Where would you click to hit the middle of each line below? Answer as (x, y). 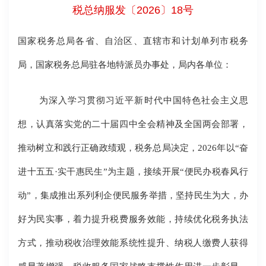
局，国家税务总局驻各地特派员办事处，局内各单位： (125, 65)
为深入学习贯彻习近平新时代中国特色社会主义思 (144, 100)
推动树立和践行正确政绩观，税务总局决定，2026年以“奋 (133, 148)
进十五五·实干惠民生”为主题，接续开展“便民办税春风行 (133, 172)
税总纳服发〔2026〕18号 (133, 10)
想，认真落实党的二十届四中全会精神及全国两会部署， (133, 124)
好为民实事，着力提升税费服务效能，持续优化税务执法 (133, 219)
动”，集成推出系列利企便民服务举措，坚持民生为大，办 (133, 195)
